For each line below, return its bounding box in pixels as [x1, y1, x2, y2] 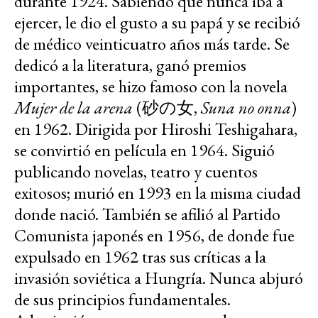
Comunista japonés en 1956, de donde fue [14, 224, 295, 247]
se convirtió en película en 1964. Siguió [14, 139, 275, 162]
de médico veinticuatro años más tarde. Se [14, 33, 290, 55]
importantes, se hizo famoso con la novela [14, 75, 287, 98]
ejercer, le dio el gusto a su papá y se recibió [14, 11, 300, 34]
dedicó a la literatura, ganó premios [14, 54, 246, 77]
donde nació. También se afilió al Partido [14, 203, 280, 226]
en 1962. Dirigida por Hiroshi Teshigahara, [14, 118, 297, 141]
